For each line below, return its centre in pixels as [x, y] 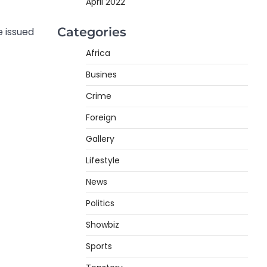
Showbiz [103, 224]
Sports [99, 246]
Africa [98, 53]
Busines [101, 74]
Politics [100, 203]
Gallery [100, 139]
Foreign [101, 117]
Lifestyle [103, 160]
